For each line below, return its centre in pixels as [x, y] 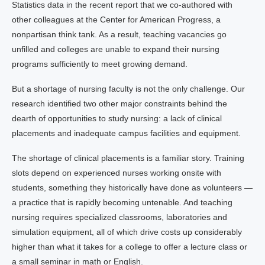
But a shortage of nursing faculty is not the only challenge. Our [128, 89]
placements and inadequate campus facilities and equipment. [126, 133]
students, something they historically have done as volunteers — [132, 188]
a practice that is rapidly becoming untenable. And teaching [122, 202]
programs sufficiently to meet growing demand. [100, 64]
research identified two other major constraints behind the [119, 104]
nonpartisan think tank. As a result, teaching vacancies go [119, 34]
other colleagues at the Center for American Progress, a [116, 20]
